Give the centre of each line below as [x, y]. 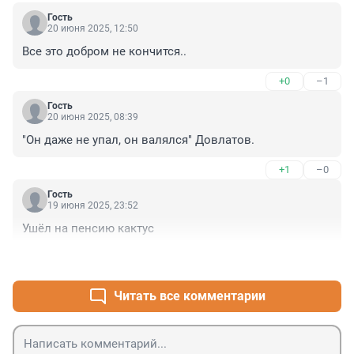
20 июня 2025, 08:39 [93, 117]
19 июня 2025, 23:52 [93, 206]
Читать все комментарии [190, 296]
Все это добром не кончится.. [104, 52]
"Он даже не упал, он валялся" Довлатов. [138, 140]
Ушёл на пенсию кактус [88, 229]
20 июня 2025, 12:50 [93, 29]
